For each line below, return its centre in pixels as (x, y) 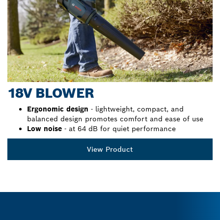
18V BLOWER (51, 93)
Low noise (44, 129)
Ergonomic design (58, 109)
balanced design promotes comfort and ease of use (115, 119)
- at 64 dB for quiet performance (119, 129)
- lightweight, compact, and (136, 109)
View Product (110, 150)
